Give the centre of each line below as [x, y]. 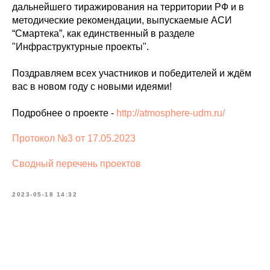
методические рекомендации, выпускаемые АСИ [122, 20]
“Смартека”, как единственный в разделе [103, 33]
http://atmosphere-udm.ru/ [171, 113]
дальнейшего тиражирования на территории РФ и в [128, 7]
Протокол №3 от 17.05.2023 [74, 138]
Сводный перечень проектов [77, 164]
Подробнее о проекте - [64, 113]
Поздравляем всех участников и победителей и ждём [132, 73]
